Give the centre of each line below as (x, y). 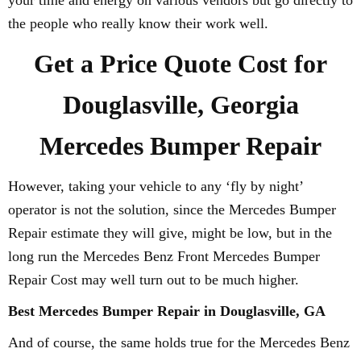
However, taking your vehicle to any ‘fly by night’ (156, 186)
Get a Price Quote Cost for (180, 64)
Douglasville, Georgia (180, 105)
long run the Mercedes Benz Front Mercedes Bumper (164, 256)
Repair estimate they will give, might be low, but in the (170, 233)
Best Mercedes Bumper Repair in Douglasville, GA (167, 311)
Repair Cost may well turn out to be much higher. (154, 280)
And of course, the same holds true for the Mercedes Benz (179, 342)
